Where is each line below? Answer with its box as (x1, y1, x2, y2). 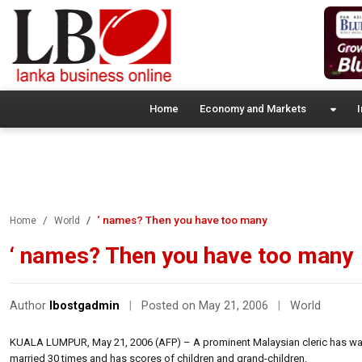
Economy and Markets (199, 102, 306, 115)
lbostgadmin (49, 298, 120, 313)
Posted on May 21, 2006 (141, 298, 271, 313)
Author (10, 298, 49, 313)
